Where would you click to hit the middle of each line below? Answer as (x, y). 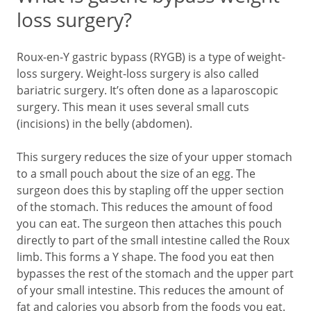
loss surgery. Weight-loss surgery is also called (138, 74)
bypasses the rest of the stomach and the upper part (155, 274)
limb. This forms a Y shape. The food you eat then (145, 257)
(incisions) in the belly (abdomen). (104, 124)
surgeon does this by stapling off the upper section (150, 190)
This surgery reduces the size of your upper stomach (154, 157)
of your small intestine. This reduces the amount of (150, 290)
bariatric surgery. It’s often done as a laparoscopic (148, 90)
